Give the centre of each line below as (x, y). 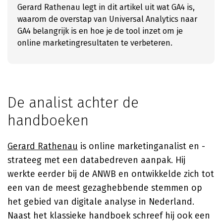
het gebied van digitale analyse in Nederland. (101, 202)
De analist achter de (73, 103)
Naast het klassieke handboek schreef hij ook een (109, 216)
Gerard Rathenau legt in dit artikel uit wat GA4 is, (106, 7)
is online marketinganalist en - (141, 146)
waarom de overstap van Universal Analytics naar (107, 19)
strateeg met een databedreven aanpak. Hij (96, 160)
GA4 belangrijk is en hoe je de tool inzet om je (100, 31)
